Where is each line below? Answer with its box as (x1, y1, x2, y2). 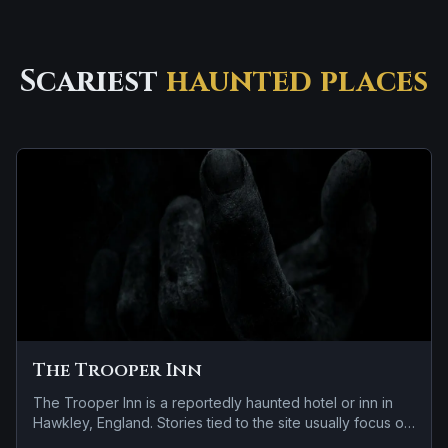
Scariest (20, 62, 166, 102)
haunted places (166, 62, 428, 102)
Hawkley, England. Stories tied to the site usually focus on (33, 414, 412, 431)
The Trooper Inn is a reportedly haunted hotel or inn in (33, 394, 393, 411)
